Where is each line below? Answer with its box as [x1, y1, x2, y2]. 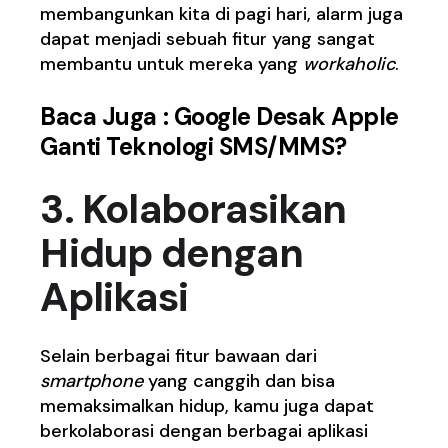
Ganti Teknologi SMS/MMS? [40, 130, 347, 162]
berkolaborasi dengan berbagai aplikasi [40, 418, 369, 443]
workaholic [303, 51, 396, 76]
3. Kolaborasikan [40, 182, 347, 235]
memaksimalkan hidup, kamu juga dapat [40, 393, 375, 418]
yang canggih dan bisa [143, 368, 336, 393]
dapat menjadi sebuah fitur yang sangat [40, 26, 376, 51]
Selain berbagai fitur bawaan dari [40, 343, 318, 368]
